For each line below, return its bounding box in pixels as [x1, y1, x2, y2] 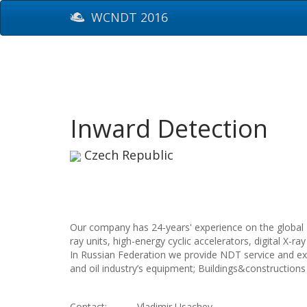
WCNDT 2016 [88, 9, 168, 25]
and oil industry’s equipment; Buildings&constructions [70, 262, 306, 275]
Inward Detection [70, 111, 268, 145]
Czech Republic [81, 146, 173, 163]
